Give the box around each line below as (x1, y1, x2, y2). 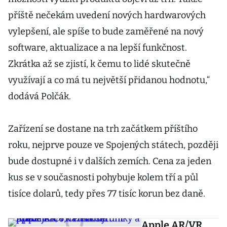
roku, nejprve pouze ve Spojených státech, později (8, 139, 218, 150)
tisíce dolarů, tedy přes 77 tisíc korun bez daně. (8, 188, 211, 199)
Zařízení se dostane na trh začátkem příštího (8, 123, 198, 134)
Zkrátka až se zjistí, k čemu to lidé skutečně (8, 58, 191, 69)
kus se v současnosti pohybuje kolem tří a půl (8, 172, 198, 183)
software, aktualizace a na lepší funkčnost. (8, 42, 187, 53)
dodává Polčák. (8, 91, 73, 102)
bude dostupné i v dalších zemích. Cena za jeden (8, 156, 211, 167)
